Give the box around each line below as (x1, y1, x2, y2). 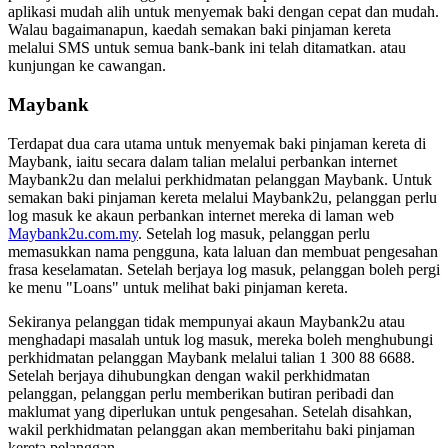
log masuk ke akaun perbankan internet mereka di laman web (8, 206, 394, 224)
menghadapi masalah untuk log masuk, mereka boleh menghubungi (8, 330, 433, 348)
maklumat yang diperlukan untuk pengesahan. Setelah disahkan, (8, 402, 412, 420)
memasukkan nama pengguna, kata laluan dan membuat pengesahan (8, 242, 438, 260)
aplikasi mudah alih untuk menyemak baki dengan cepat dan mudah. (8, 3, 439, 21)
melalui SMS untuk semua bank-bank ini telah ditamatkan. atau (8, 39, 406, 57)
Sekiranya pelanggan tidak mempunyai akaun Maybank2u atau (8, 312, 405, 330)
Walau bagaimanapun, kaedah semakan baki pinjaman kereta (8, 21, 391, 39)
